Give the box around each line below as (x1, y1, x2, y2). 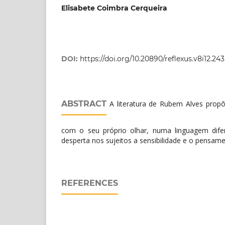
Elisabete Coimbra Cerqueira (61, 3, 167, 13)
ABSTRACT (61, 98, 106, 108)
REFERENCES (61, 178, 118, 188)
